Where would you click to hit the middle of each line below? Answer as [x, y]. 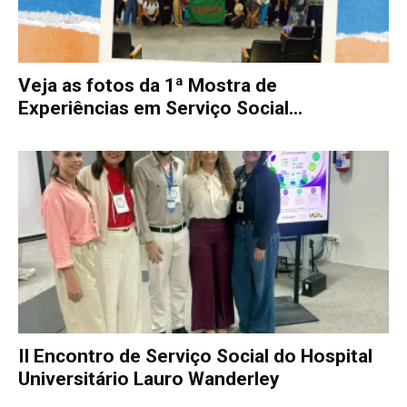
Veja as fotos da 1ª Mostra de [148, 85]
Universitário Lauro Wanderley [149, 379]
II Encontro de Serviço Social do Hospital [195, 357]
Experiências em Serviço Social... [160, 108]
